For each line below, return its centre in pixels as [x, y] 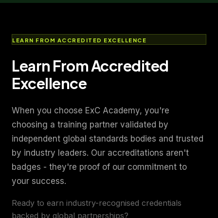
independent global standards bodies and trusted [108, 138]
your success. [39, 181]
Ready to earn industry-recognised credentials [97, 203]
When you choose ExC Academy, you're [91, 110]
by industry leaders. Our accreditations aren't [100, 153]
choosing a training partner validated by [90, 124]
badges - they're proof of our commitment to [99, 167]
